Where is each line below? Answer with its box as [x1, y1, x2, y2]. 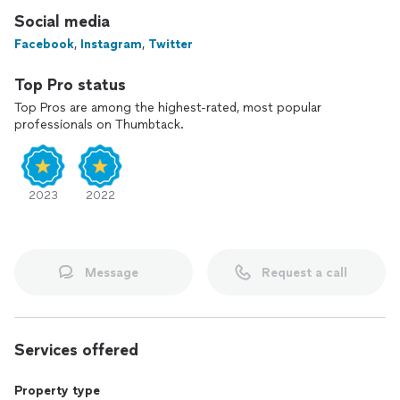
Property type [14, 383, 100, 398]
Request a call [262, 264, 347, 280]
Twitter [148, 37, 193, 52]
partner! [14, 3, 61, 18]
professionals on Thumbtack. [14, 117, 184, 132]
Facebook [14, 37, 74, 52]
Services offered [14, 340, 138, 360]
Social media [14, 12, 110, 31]
